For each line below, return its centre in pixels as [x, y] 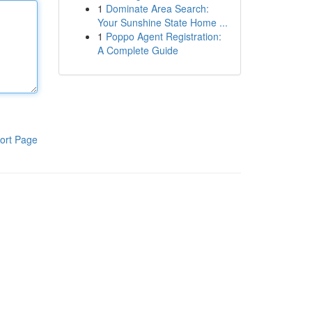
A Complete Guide [138, 50]
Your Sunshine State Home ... [162, 22]
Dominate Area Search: [157, 8]
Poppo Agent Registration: [163, 36]
